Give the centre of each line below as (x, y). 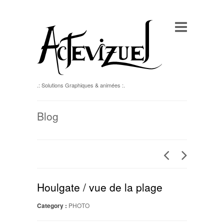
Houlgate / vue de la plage (100, 187)
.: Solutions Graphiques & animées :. (81, 85)
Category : (52, 205)
